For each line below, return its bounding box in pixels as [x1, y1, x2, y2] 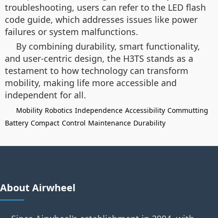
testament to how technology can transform [5, 64, 188, 76]
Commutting [167, 105, 208, 115]
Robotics [45, 105, 73, 115]
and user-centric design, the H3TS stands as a [5, 52, 193, 64]
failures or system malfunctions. [5, 25, 138, 37]
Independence [75, 105, 123, 115]
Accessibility [125, 105, 165, 115]
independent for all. [5, 89, 86, 101]
